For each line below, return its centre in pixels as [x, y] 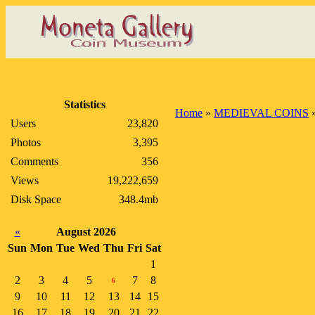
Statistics [84, 104]
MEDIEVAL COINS [261, 113]
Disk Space [36, 199]
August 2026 [86, 232]
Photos [26, 142]
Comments [34, 161]
